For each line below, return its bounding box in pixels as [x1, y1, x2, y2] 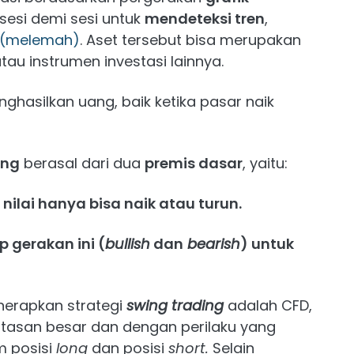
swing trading [126, 296, 224, 315]
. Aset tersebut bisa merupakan [80, 30, 301, 50]
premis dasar [145, 153, 243, 173]
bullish [105, 234, 150, 254]
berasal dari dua [20, 153, 145, 173]
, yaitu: [243, 153, 288, 173]
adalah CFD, [228, 296, 312, 315]
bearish [183, 234, 240, 254]
